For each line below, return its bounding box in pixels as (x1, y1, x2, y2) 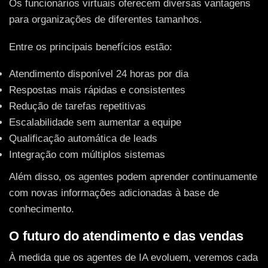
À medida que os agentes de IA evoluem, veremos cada (9, 252, 258, 264)
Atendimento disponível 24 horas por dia (9, 68, 188, 80)
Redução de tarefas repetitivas (9, 100, 146, 112)
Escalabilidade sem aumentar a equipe (9, 117, 181, 129)
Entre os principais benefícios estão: (9, 41, 172, 53)
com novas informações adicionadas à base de (9, 187, 219, 199)
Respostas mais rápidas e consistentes (9, 84, 185, 96)
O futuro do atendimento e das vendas (9, 229, 243, 244)
